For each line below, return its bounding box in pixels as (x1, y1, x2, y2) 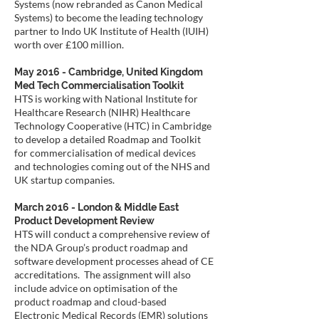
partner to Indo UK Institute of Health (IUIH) (14, 25, 209, 37)
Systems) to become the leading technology (14, 11, 203, 23)
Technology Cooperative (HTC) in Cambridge (14, 120, 211, 132)
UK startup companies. (14, 174, 115, 186)
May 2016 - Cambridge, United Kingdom (14, 66, 203, 78)
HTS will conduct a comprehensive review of (14, 228, 210, 240)
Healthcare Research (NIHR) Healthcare (14, 106, 190, 118)
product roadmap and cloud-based (14, 296, 167, 308)
